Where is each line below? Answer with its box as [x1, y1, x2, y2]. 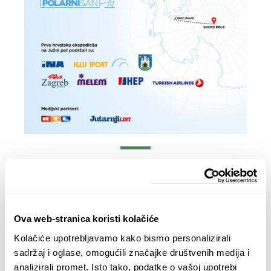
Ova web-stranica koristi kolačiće [14, 214, 159, 224]
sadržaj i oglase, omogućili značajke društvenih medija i [14, 247, 249, 258]
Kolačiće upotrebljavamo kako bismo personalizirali [14, 232, 230, 243]
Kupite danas [96, 174, 175, 189]
